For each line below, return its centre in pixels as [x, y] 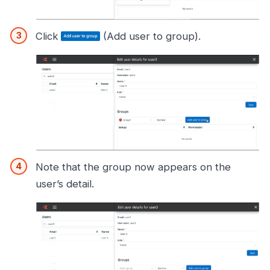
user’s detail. [65, 184]
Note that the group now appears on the [133, 167]
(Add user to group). [150, 36]
